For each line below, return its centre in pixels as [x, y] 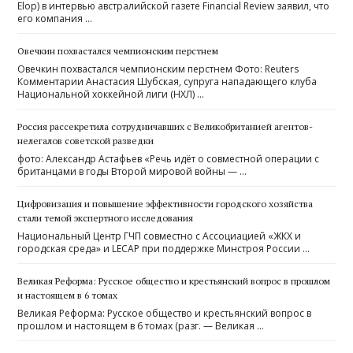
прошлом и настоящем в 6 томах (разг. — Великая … [141, 326]
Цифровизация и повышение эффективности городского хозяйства [165, 204]
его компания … [55, 19]
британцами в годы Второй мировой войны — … [132, 172]
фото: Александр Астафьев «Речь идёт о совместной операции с [169, 159]
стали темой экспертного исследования [106, 218]
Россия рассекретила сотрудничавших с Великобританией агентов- [165, 127]
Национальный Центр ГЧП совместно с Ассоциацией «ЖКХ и [160, 236]
